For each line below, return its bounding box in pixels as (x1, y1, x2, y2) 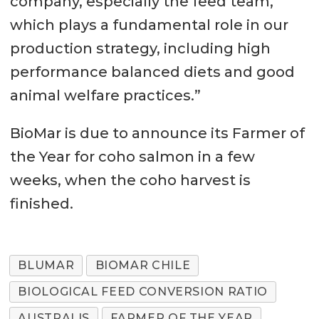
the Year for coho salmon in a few (9, 147, 255, 165)
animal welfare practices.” (9, 86, 201, 104)
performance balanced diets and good (9, 63, 295, 80)
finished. (9, 194, 73, 212)
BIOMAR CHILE (95, 258, 191, 273)
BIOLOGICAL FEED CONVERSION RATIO (18, 285, 268, 299)
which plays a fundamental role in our (9, 16, 288, 33)
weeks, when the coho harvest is (9, 171, 251, 189)
